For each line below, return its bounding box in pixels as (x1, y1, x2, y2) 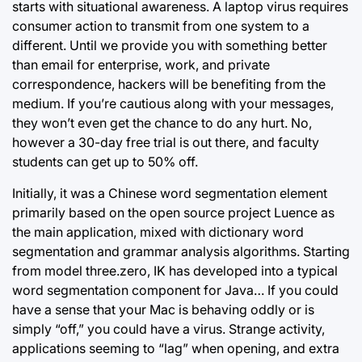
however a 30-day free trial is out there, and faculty (12, 134, 319, 150)
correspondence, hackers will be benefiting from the (12, 76, 326, 92)
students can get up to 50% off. (12, 154, 198, 170)
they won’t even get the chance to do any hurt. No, (12, 115, 312, 131)
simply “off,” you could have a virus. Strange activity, (12, 321, 325, 337)
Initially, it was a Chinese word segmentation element (12, 185, 327, 201)
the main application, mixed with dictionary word (12, 224, 304, 240)
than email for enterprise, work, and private (12, 57, 270, 73)
